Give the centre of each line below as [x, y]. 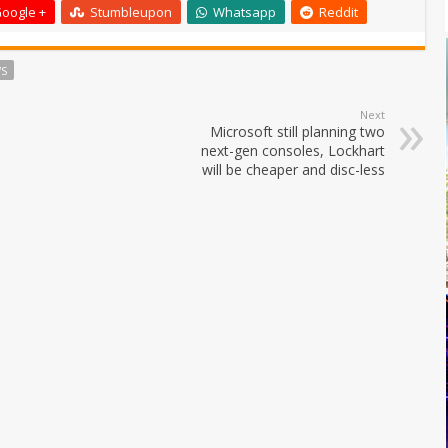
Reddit [338, 12]
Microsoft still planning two [297, 132]
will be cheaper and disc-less [293, 170]
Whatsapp [244, 12]
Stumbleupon [131, 12]
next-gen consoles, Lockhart [293, 151]
